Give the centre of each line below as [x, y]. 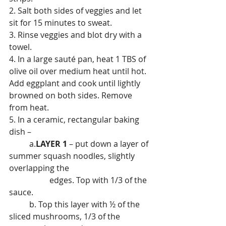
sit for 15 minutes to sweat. [61, 23]
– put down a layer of [109, 144]
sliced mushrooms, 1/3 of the [66, 217]
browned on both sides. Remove [72, 96]
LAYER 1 [51, 144]
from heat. [29, 108]
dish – [20, 132]
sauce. [21, 192]
